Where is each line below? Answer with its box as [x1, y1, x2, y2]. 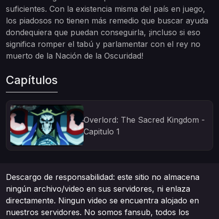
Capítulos [6, 73, 58, 87]
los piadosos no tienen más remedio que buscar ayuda [6, 16, 208, 25]
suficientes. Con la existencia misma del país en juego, [6, 4, 205, 14]
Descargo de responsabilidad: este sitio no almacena [6, 172, 199, 182]
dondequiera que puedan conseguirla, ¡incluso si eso [6, 27, 200, 37]
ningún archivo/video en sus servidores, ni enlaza [6, 184, 190, 194]
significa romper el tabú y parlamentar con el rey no [6, 39, 200, 49]
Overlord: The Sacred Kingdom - [84, 114, 205, 125]
